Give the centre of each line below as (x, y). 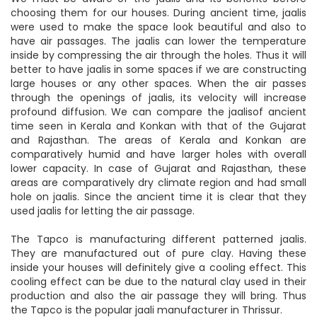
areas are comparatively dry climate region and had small (158, 182)
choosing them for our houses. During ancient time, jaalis (158, 12)
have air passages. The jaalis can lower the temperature (158, 41)
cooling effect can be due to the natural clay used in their (158, 281)
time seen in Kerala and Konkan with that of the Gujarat (158, 126)
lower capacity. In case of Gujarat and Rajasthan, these (158, 168)
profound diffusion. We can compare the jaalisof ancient (158, 111)
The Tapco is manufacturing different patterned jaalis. (158, 239)
